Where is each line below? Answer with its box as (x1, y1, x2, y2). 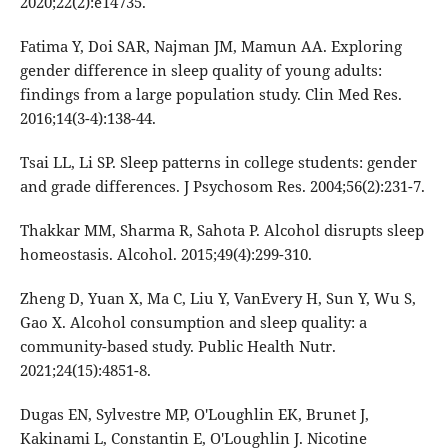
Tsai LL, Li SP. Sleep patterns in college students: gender (19, 152, 417, 173)
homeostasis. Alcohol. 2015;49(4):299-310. (19, 244, 312, 265)
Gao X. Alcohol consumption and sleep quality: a (19, 312, 367, 333)
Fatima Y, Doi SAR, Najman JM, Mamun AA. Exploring (19, 36, 402, 57)
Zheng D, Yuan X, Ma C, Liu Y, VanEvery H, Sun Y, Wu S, (19, 288, 416, 309)
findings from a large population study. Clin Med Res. (19, 84, 402, 105)
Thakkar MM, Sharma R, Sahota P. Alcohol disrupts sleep (19, 220, 424, 241)
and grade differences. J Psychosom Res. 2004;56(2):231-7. (19, 176, 425, 197)
